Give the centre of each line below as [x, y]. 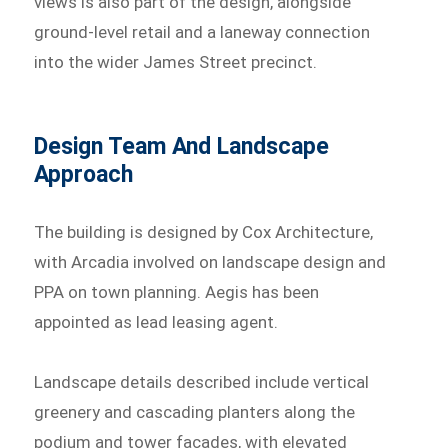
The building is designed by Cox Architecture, [204, 232]
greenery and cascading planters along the [195, 412]
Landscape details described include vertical [202, 382]
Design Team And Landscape [182, 147]
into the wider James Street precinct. [176, 62]
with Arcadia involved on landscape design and [210, 262]
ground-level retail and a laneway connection [202, 32]
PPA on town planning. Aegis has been [177, 292]
